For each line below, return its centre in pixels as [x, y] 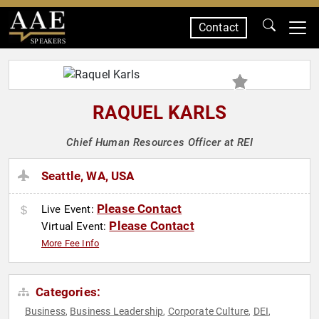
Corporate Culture [208, 312]
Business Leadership [117, 312]
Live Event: [69, 210]
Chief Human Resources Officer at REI [159, 142]
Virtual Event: [75, 227]
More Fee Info [70, 244]
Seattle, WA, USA [88, 176]
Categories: [67, 292]
